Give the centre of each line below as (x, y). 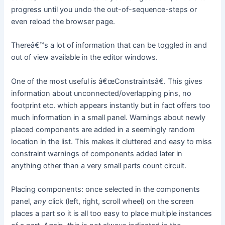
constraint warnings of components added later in (97, 153)
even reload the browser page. (63, 22)
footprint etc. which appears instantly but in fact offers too (111, 105)
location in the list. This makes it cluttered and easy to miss (112, 141)
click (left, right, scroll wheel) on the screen (121, 202)
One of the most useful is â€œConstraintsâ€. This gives (107, 81)
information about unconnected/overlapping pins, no (101, 93)
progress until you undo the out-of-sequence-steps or (104, 10)
